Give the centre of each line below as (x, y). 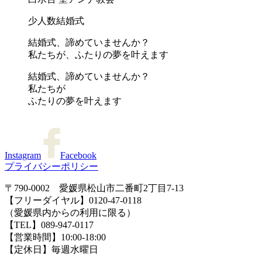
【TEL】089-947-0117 (49, 225)
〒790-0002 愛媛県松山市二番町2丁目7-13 (94, 188)
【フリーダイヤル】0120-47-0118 (73, 200)
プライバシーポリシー (51, 166)
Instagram (23, 155)
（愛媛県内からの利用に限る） (70, 213)
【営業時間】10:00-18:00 (55, 237)
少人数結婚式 (56, 21)
